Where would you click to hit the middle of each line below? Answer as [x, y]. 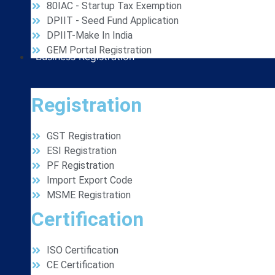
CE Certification [80, 265]
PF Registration [80, 165]
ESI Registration [82, 151]
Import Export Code [90, 180]
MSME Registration [89, 195]
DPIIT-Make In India [90, 35]
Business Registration [85, 56]
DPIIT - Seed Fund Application [113, 21]
